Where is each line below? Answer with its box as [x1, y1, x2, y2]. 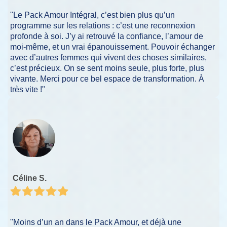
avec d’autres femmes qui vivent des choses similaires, [10, 53, 207, 62]
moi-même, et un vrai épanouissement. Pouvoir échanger [10, 42, 215, 51]
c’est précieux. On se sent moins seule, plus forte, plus [10, 63, 204, 72]
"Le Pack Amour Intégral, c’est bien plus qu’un [10, 10, 175, 19]
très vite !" [10, 85, 45, 94]
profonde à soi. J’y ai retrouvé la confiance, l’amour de [10, 31, 203, 41]
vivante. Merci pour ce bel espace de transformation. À [10, 74, 204, 83]
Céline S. [13, 173, 47, 182]
